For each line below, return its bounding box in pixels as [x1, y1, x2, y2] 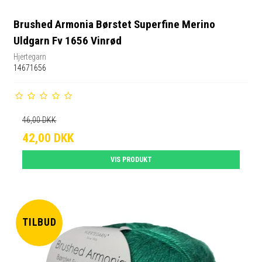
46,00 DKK [22, 115, 57, 125]
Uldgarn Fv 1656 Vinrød [13, 34, 122, 48]
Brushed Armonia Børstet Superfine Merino [13, 18, 216, 32]
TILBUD [22, 216, 57, 229]
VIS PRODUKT [110, 155, 152, 164]
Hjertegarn [13, 51, 47, 61]
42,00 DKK [22, 130, 74, 145]
